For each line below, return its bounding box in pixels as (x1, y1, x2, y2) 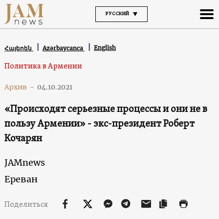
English (93, 44, 116, 52)
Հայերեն (4, 44, 33, 52)
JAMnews (4, 156, 45, 168)
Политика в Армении (4, 61, 82, 71)
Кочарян (4, 132, 42, 145)
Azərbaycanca (42, 44, 85, 52)
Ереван (4, 173, 38, 185)
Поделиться (4, 199, 49, 210)
